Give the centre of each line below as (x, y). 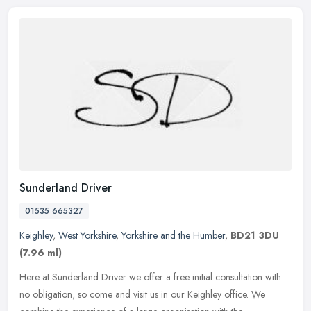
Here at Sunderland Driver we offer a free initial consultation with (150, 277)
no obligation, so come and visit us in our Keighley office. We (142, 295)
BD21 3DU (255, 236)
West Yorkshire (87, 236)
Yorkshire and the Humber (173, 236)
